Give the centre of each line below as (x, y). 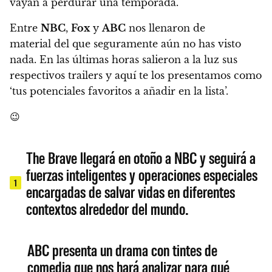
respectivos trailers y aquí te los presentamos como (136, 75)
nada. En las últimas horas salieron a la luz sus (124, 59)
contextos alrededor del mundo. (107, 208)
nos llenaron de (165, 28)
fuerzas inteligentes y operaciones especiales (142, 174)
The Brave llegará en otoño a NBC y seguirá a (141, 157)
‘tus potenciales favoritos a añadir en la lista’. (119, 91)
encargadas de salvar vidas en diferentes (131, 191)
